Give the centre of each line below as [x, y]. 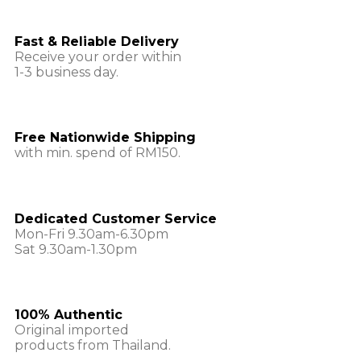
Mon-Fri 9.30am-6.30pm [91, 234]
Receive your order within [98, 56]
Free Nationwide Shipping [105, 138]
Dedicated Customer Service [116, 218]
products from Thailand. [93, 346]
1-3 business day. [66, 72]
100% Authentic [68, 315]
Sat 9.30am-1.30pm [76, 249]
